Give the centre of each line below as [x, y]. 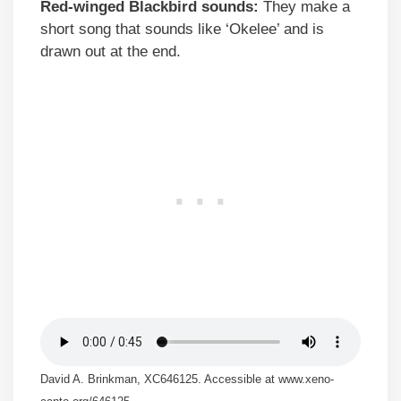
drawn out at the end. [111, 51]
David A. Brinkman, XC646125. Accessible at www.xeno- [187, 379]
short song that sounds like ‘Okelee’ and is [182, 29]
